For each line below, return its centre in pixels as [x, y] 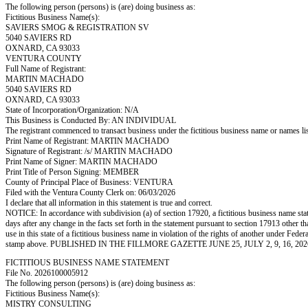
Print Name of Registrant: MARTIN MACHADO [87, 141]
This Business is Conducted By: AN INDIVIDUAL [91, 120]
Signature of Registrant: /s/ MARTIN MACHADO [89, 151]
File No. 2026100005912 [47, 273]
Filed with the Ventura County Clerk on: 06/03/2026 [90, 192]
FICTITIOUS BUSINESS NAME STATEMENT [87, 263]
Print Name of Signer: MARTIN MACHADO [81, 162]
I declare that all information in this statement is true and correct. [109, 203]
